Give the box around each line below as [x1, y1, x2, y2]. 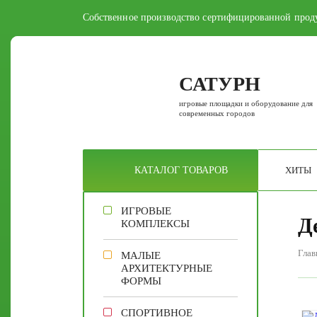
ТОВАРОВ [183, 165, 228, 175]
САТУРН [179, 72, 260, 95]
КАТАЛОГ [134, 165, 183, 175]
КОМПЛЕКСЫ [121, 218, 190, 229]
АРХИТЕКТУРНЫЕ [121, 263, 212, 274]
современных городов [179, 108, 255, 117]
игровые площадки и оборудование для [179, 98, 313, 108]
